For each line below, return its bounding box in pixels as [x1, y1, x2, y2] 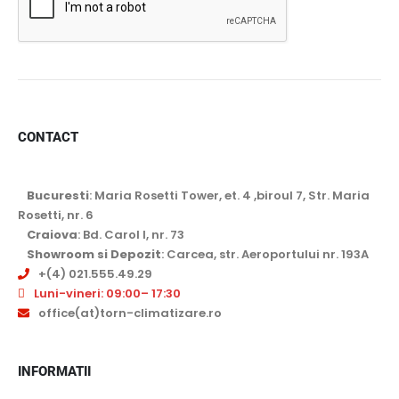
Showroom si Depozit [27, 245, 161, 263]
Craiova [27, 225, 77, 243]
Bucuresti [27, 186, 89, 204]
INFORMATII [18, 362, 91, 379]
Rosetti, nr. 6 [18, 206, 94, 224]
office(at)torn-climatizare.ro [38, 304, 222, 322]
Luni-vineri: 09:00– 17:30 [34, 284, 181, 302]
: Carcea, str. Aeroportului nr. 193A [161, 245, 369, 263]
